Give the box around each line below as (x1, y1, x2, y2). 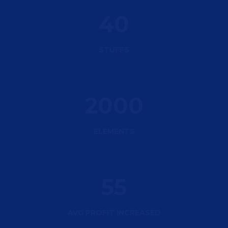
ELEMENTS (93, 127, 135, 136)
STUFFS (99, 45, 129, 54)
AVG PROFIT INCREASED (67, 208, 161, 217)
